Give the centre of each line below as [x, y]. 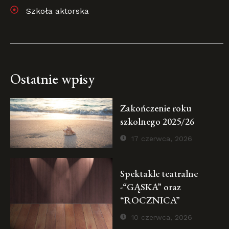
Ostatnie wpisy [52, 79]
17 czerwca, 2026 [162, 138]
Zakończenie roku [156, 108]
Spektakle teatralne [159, 173]
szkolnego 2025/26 [157, 121]
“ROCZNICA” [150, 200]
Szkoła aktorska [58, 11]
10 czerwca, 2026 [162, 217]
